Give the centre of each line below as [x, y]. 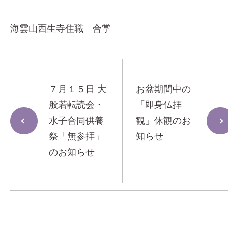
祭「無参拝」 [76, 136]
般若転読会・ [76, 105]
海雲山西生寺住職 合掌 [61, 28]
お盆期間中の [164, 89]
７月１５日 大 [78, 89]
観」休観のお [164, 121]
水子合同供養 [76, 121]
